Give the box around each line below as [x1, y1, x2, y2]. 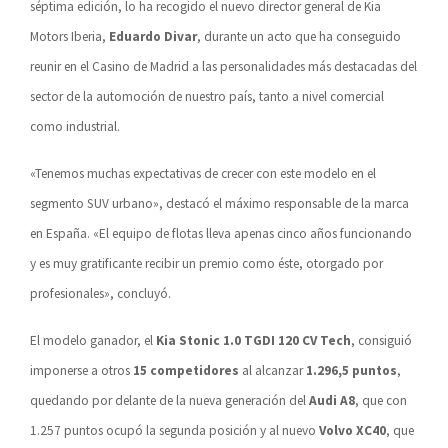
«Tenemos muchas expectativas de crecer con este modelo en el [30, 165, 376, 183]
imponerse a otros [30, 362, 133, 380]
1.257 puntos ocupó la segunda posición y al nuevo [30, 422, 319, 440]
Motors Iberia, [30, 28, 109, 46]
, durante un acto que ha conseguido [197, 28, 401, 46]
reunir [30, 58, 61, 76]
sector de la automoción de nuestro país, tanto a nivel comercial [30, 88, 384, 106]
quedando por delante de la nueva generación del [30, 392, 306, 410]
